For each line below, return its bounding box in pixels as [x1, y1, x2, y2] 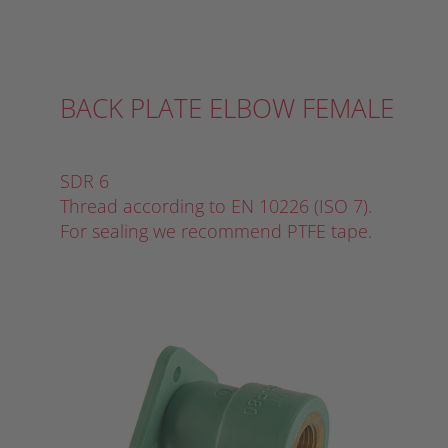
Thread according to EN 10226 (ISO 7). [60, 194, 372, 219]
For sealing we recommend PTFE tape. [60, 219, 372, 244]
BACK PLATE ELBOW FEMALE [60, 90, 394, 127]
